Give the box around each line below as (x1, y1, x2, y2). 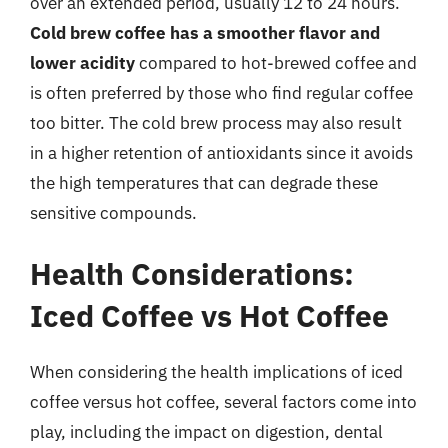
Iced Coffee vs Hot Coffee (30, 296, 389, 335)
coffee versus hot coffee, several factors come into (30, 391, 417, 413)
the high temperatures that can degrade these (30, 171, 378, 194)
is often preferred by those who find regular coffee (30, 81, 413, 104)
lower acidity (30, 51, 135, 74)
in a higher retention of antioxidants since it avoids (30, 141, 413, 164)
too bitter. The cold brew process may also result (30, 111, 402, 134)
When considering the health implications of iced (30, 361, 403, 383)
